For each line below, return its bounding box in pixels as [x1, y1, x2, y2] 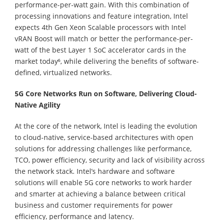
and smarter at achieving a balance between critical [15, 189, 186, 198]
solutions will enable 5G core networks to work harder [15, 177, 192, 187]
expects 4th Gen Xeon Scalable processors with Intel [15, 22, 186, 32]
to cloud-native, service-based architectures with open [15, 132, 193, 142]
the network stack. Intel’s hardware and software [15, 166, 175, 176]
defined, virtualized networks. [15, 67, 112, 77]
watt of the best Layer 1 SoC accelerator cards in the [15, 45, 186, 55]
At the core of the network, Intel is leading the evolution [15, 121, 197, 131]
